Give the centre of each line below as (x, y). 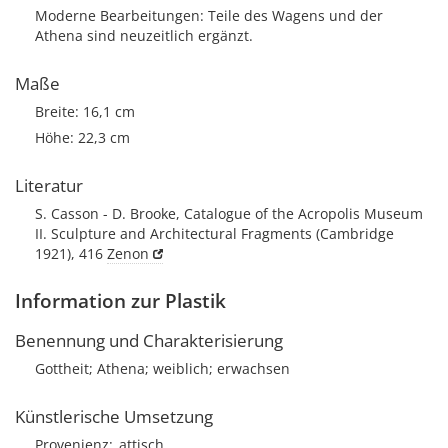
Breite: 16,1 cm (85, 111)
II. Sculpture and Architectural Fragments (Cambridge (214, 233)
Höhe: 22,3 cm (82, 137)
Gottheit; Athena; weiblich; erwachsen (162, 368)
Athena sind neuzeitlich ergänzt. (144, 35)
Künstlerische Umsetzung (114, 416)
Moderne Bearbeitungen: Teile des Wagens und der (209, 15)
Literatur (49, 185)
